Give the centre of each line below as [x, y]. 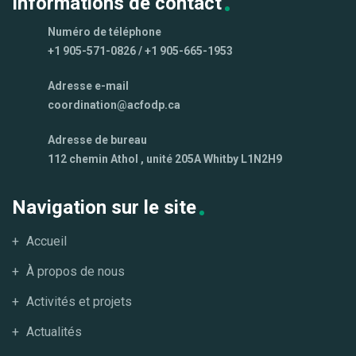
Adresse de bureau [97, 140]
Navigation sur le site [104, 208]
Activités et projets [79, 302]
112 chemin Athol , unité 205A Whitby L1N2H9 [165, 159]
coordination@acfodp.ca [114, 105]
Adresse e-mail [88, 86]
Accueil [46, 242]
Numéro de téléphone [104, 32]
